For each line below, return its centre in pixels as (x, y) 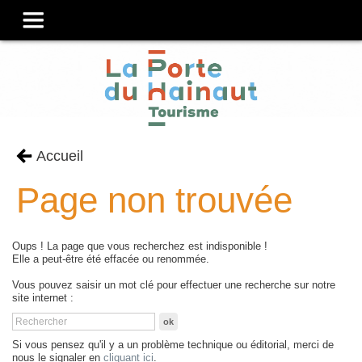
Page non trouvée (154, 200)
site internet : (43, 298)
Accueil (60, 156)
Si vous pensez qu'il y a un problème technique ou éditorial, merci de (173, 345)
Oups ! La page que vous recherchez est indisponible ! (140, 246)
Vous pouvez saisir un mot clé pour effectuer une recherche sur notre (174, 285)
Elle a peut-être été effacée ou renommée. (111, 259)
